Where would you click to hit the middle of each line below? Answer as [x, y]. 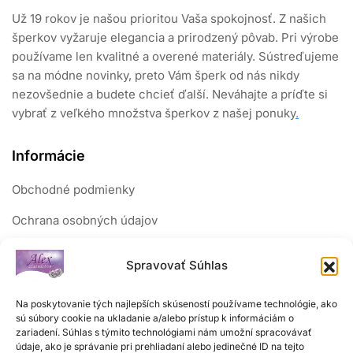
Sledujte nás [54, 294]
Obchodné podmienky [73, 190]
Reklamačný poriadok [72, 251]
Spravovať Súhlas [176, 265]
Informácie [48, 156]
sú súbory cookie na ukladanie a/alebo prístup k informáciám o [155, 318]
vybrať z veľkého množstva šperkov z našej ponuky [154, 113]
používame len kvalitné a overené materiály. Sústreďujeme [175, 57]
